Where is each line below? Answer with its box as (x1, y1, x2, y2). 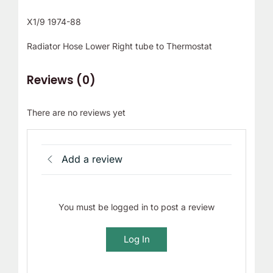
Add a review (62, 153, 123, 166)
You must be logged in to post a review (58, 201, 214, 212)
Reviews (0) (26, 72, 96, 89)
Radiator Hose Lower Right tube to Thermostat (26, 41, 212, 52)
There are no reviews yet (26, 107, 126, 118)
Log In (123, 233, 150, 245)
